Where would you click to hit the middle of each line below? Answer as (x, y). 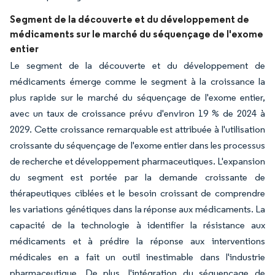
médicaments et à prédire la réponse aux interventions (137, 241)
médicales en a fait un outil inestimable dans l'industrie (137, 257)
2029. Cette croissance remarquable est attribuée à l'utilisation (137, 129)
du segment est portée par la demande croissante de (137, 177)
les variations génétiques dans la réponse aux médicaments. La (137, 209)
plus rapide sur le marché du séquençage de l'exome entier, (137, 97)
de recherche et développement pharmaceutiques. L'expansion (137, 161)
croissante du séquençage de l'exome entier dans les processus (137, 145)
